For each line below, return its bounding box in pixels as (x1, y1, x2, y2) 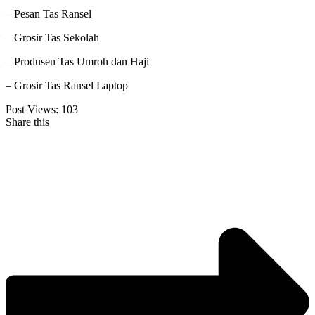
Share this (6, 116, 49, 129)
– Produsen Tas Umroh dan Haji (6, 56, 149, 68)
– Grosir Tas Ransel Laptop (6, 79, 128, 92)
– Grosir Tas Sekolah (6, 32, 99, 44)
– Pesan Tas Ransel (6, 8, 91, 20)
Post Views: (6, 103, 58, 116)
